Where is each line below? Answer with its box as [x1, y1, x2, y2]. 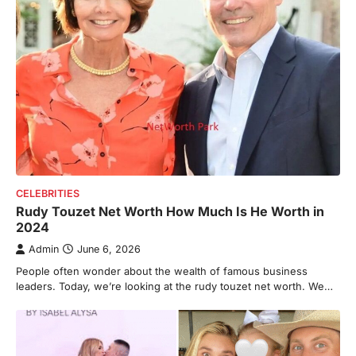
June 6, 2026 [77, 243, 141, 256]
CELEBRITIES [16, 188, 79, 200]
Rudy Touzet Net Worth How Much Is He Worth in [16, 203, 324, 220]
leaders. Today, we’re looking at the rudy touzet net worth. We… [16, 280, 333, 293]
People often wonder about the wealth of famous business [16, 265, 308, 278]
